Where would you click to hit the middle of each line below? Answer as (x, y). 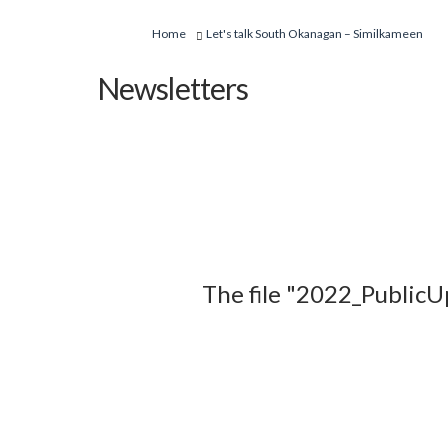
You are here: (146, 32)
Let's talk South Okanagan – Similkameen (314, 33)
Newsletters (173, 87)
